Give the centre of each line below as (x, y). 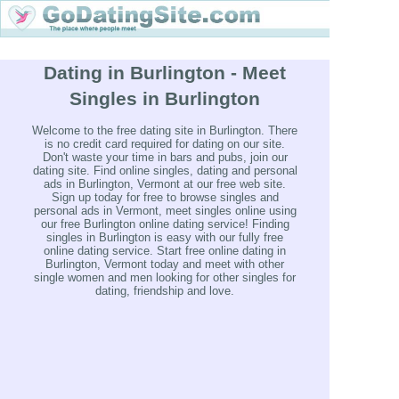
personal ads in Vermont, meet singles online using (165, 211)
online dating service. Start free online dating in (165, 251)
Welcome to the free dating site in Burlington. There (165, 131)
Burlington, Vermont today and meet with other (165, 265)
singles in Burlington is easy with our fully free (165, 238)
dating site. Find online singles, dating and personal (165, 171)
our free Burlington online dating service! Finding (165, 224)
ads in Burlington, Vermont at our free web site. (165, 184)
